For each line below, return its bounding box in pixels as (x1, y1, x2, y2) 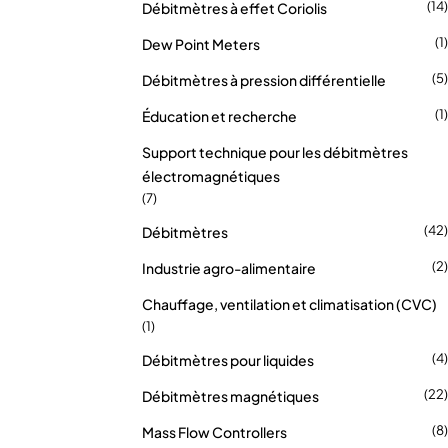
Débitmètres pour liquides (142, 351, 314, 369)
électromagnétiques (142, 167, 280, 185)
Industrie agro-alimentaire (142, 259, 316, 277)
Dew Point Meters (142, 35, 260, 53)
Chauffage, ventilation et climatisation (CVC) (142, 295, 437, 313)
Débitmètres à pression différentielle (142, 71, 386, 89)
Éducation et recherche (142, 107, 297, 125)
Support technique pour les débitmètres (142, 143, 408, 161)
